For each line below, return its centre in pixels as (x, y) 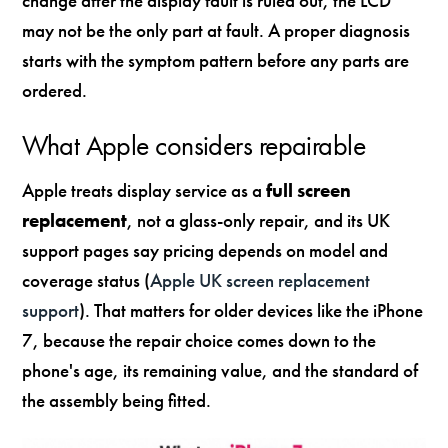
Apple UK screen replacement (260, 280)
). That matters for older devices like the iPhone (251, 310)
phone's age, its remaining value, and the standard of (220, 370)
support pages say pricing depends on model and (205, 250)
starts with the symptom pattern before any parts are (216, 60)
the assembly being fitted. (117, 400)
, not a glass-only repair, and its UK (259, 220)
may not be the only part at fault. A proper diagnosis (216, 30)
